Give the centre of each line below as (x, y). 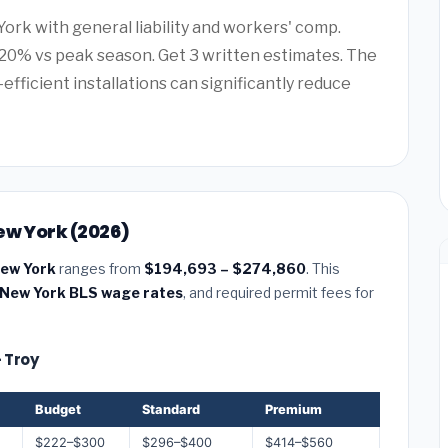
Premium (293, 409)
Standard (171, 409)
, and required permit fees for (278, 292)
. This (323, 268)
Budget (58, 409)
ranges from (100, 268)
